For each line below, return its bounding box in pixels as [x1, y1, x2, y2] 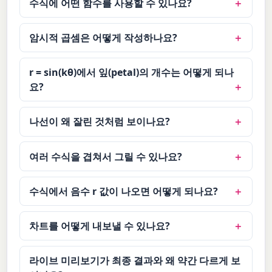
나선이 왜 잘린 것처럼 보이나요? [29, 115, 171, 129]
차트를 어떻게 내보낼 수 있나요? [29, 219, 171, 233]
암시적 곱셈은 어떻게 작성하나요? [29, 31, 178, 45]
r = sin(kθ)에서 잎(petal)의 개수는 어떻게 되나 [29, 66, 234, 80]
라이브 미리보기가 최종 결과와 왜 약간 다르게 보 [29, 254, 241, 268]
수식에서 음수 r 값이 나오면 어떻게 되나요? [29, 184, 219, 198]
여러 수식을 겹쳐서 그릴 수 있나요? [29, 149, 183, 163]
